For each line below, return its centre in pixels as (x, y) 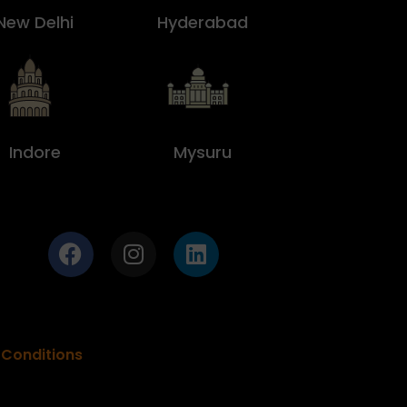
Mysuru (203, 153)
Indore (35, 153)
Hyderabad (203, 23)
